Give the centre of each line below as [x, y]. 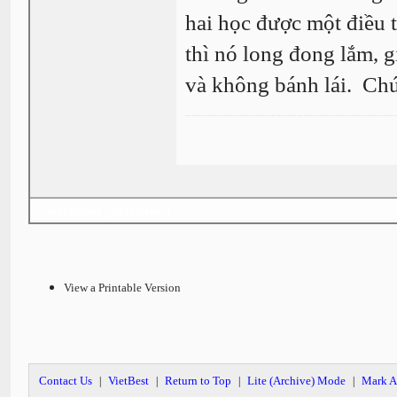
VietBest [129, 381]
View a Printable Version [123, 288]
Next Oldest [73, 210]
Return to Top [198, 381]
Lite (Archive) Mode [297, 381]
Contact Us [66, 381]
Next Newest [141, 210]
